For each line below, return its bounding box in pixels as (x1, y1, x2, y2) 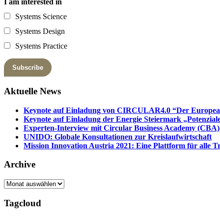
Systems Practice (15, 42, 67, 51)
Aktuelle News (4, 85, 61, 96)
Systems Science (15, 12, 67, 21)
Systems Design (15, 27, 65, 36)
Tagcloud (4, 197, 41, 208)
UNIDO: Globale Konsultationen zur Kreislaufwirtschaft (24, 132, 212, 141)
